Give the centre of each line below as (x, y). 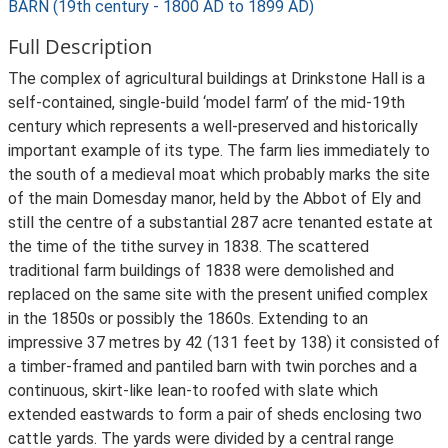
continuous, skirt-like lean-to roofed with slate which (193, 390)
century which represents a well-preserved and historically (213, 126)
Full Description (80, 46)
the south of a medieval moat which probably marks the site (219, 174)
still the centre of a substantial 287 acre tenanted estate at (220, 222)
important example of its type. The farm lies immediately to (219, 150)
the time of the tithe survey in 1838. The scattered (188, 246)
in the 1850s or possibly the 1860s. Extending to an (188, 318)
